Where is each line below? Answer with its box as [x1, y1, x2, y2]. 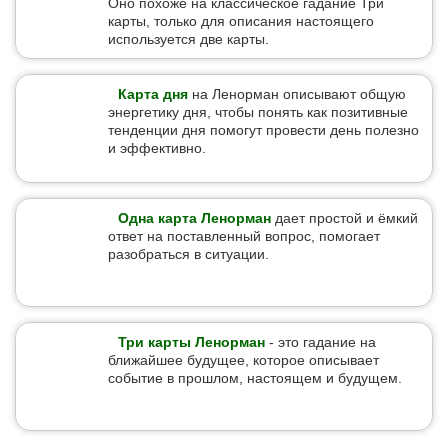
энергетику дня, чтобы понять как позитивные [108, 104, 408, 120]
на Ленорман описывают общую [188, 86, 406, 102]
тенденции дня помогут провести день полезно [108, 122, 419, 138]
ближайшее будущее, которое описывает [108, 352, 379, 368]
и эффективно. [108, 140, 206, 156]
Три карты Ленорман [118, 334, 265, 350]
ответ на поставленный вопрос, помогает [108, 228, 380, 244]
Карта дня [118, 86, 188, 102]
